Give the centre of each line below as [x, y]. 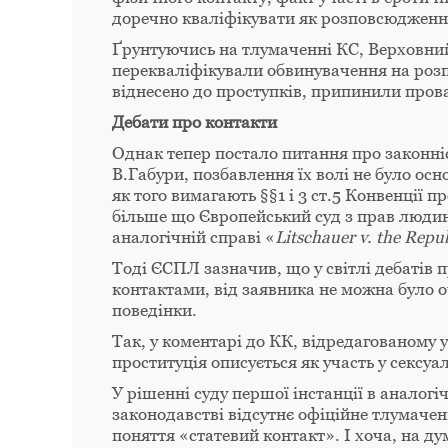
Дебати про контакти [194, 121]
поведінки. [154, 309]
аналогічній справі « [193, 236]
